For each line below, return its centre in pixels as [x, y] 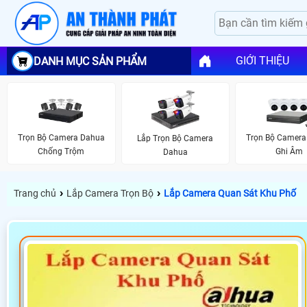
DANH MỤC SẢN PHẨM [90, 61]
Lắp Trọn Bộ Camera [175, 138]
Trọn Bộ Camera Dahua [61, 138]
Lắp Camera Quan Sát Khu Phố [230, 194]
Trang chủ [35, 194]
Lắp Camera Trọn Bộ [110, 194]
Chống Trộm [61, 152]
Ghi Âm [290, 152]
